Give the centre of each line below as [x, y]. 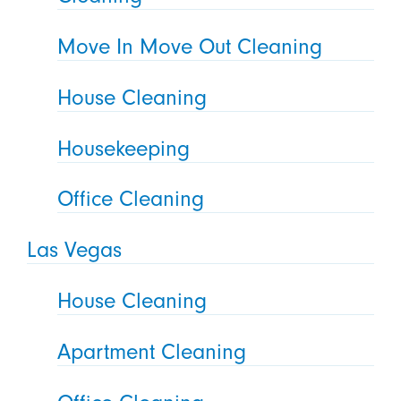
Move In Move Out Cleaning [190, 46]
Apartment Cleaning [152, 352]
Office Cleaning [131, 199]
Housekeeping [124, 148]
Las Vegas [74, 250]
